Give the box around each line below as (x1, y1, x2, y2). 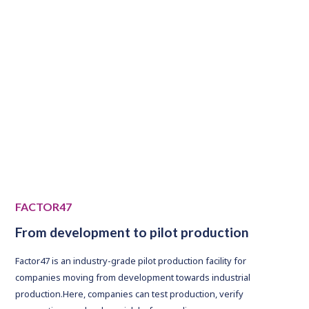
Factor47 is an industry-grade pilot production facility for (15, 255, 247, 268)
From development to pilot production (15, 224, 250, 241)
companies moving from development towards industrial (15, 271, 251, 284)
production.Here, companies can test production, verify (15, 288, 244, 301)
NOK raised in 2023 (115, 6, 194, 19)
